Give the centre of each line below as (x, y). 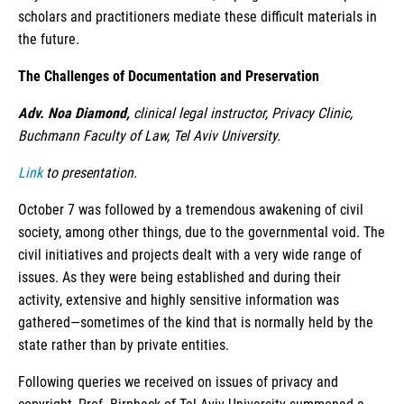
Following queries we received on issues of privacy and (178, 381)
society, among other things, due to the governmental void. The (202, 232)
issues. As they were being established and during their (179, 277)
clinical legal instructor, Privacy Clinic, (243, 113)
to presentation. (92, 172)
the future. (50, 39)
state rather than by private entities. (125, 344)
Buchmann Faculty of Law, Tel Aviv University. (149, 135)
